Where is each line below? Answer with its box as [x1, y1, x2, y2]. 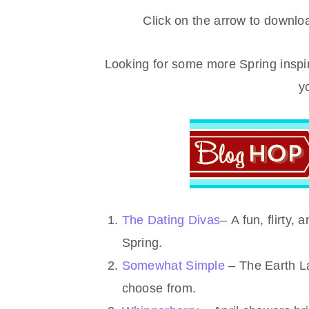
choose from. [121, 281, 200, 295]
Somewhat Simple [121, 259, 226, 272]
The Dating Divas [121, 213, 221, 227]
